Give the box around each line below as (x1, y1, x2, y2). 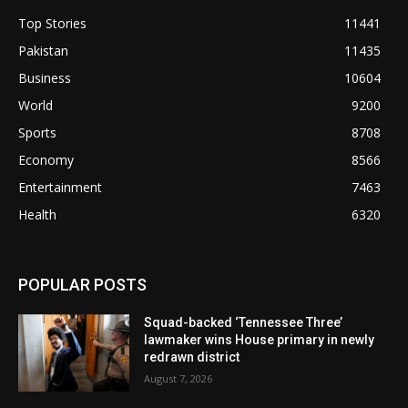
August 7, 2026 (144, 371, 213, 385)
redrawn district (144, 349, 240, 364)
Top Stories (18, 14, 87, 32)
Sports (18, 123, 56, 141)
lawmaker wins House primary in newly (144, 331, 375, 347)
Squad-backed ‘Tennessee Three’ (144, 314, 343, 330)
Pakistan (18, 41, 68, 59)
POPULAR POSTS (18, 274, 147, 294)
